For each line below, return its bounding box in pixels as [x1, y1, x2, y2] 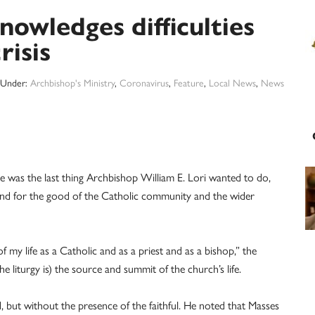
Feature [174, 77, 204, 89]
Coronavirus [120, 77, 169, 89]
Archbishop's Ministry [30, 77, 115, 89]
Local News [209, 77, 256, 89]
